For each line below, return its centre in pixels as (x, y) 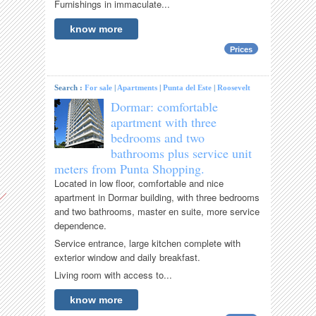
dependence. (81, 226)
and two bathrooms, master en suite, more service (157, 212)
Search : (70, 88)
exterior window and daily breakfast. (128, 257)
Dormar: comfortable (165, 107)
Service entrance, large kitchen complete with (148, 243)
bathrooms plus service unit (182, 153)
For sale (99, 88)
